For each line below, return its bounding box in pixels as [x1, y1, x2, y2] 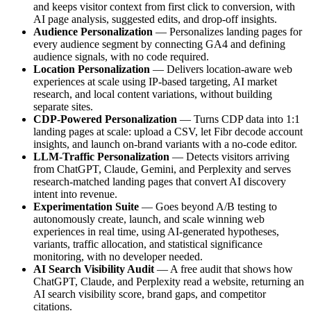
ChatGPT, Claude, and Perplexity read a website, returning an [33, 276, 304, 288]
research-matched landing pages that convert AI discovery [33, 176, 286, 188]
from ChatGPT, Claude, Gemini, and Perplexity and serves [33, 163, 291, 176]
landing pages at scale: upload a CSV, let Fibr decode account [33, 126, 303, 138]
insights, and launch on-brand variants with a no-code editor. [33, 138, 297, 151]
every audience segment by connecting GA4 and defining [33, 38, 285, 51]
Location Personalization [33, 63, 150, 76]
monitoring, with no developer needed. [33, 251, 203, 263]
